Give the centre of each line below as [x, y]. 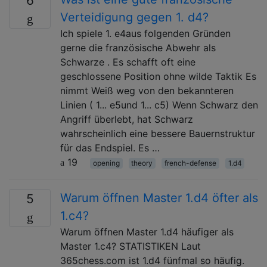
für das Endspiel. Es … [110, 148]
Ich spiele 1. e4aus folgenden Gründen [145, 33]
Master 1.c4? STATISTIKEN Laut [131, 246]
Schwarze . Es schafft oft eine [128, 62]
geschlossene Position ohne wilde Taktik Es [158, 76]
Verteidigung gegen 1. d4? [134, 17]
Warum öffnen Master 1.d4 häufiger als [147, 232]
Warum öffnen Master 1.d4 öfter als [159, 198]
